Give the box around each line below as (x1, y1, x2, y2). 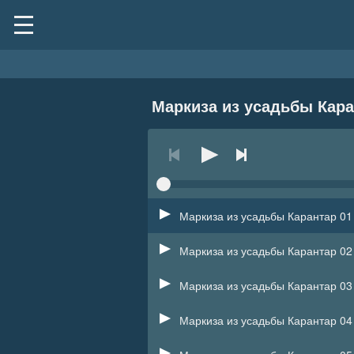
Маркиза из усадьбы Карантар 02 (179, 243, 352, 258)
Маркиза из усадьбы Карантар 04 (179, 312, 352, 328)
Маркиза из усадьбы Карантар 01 (179, 208, 352, 224)
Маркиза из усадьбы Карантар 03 (179, 277, 352, 293)
